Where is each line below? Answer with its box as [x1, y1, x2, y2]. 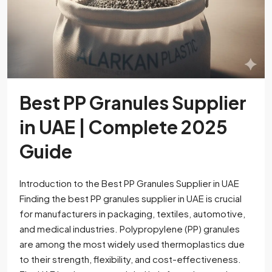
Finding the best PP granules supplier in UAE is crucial [19, 192, 242, 204]
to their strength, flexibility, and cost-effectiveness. [19, 253, 241, 265]
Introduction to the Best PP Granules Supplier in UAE [19, 177, 239, 189]
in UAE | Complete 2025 [19, 115, 228, 138]
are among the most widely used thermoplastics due [19, 238, 245, 250]
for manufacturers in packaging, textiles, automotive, [19, 208, 245, 219]
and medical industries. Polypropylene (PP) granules [19, 223, 240, 234]
